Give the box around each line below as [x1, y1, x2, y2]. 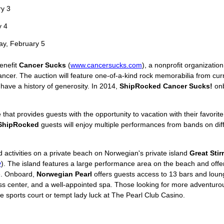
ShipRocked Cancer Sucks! [119, 82, 212, 90]
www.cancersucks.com [70, 61, 142, 69]
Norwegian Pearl [36, 169, 92, 178]
